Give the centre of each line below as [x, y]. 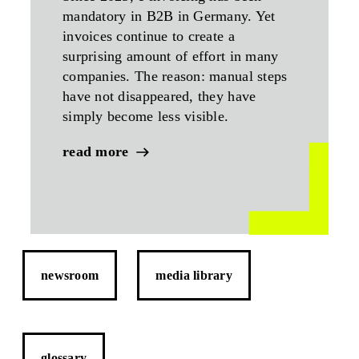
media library [194, 275]
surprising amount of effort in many [171, 56]
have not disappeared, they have [159, 96]
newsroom [70, 275]
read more [96, 151]
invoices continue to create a [149, 36]
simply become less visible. [146, 116]
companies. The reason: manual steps [175, 76]
